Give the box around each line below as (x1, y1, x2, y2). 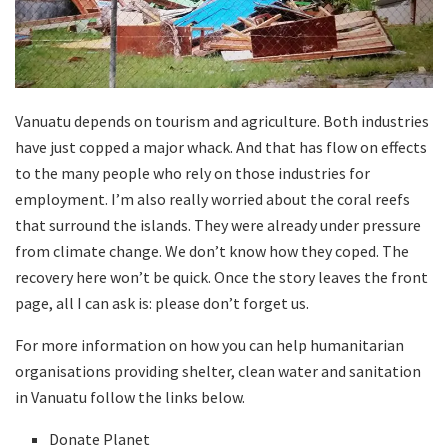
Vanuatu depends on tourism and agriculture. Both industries (15, 111, 429, 132)
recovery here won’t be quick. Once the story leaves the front (15, 267, 428, 288)
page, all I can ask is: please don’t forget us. (15, 293, 309, 314)
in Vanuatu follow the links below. (15, 387, 245, 408)
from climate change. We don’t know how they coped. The (15, 241, 409, 262)
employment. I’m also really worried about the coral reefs (15, 189, 410, 210)
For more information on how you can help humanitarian (15, 335, 404, 356)
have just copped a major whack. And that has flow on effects (15, 137, 427, 158)
